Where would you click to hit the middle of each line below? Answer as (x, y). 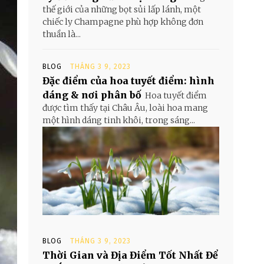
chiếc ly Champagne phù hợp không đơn (123, 22)
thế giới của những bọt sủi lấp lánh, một (122, 9)
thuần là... (62, 34)
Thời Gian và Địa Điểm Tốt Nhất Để (130, 255)
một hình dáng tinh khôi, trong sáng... (119, 120)
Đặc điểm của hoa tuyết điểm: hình (128, 81)
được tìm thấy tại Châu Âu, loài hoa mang (125, 108)
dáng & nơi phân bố (92, 95)
